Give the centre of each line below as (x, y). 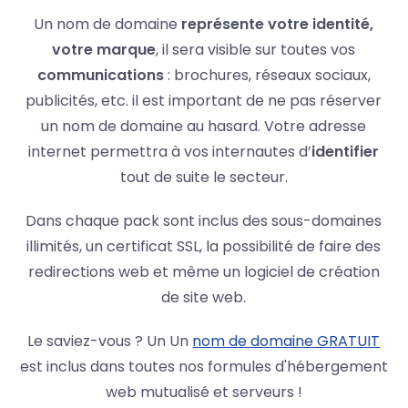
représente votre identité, (278, 25)
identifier (346, 152)
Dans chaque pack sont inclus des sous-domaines (204, 221)
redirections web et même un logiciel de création (204, 272)
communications (100, 76)
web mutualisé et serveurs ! (204, 393)
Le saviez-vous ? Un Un (110, 342)
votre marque (104, 50)
